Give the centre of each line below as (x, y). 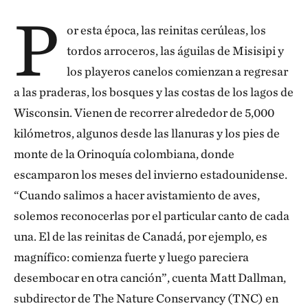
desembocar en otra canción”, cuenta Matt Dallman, (150, 277)
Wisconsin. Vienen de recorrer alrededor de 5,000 (144, 112)
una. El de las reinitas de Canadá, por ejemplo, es (141, 236)
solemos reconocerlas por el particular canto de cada (152, 216)
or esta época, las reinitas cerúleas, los (166, 30)
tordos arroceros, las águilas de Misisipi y (175, 51)
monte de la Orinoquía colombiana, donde (124, 154)
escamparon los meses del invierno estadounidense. (151, 174)
